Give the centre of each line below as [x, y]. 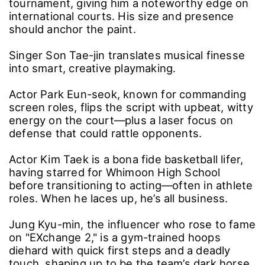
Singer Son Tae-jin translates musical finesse [127, 55]
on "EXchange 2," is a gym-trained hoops [115, 237]
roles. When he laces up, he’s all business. [119, 198]
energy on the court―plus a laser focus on [121, 120]
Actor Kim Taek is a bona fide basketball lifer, [126, 159]
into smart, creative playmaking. [93, 68]
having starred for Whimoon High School [115, 172]
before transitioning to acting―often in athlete [131, 185]
